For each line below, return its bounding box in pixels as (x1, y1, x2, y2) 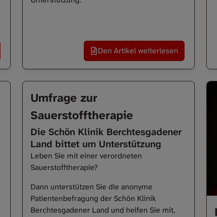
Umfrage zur (31, 90, 97, 106)
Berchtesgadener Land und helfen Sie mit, (31, 205, 175, 216)
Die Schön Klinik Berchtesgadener (31, 125, 182, 139)
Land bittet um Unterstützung (31, 138, 161, 151)
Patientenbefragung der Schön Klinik (31, 193, 156, 204)
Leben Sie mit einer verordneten (31, 151, 142, 161)
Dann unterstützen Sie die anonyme (31, 182, 153, 192)
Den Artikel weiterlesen (98, 46, 178, 56)
